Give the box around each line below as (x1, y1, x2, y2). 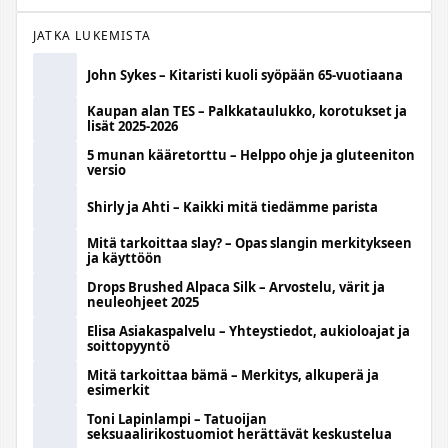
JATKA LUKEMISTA (33, 27, 151, 44)
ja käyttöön (87, 249, 162, 267)
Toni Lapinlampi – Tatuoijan (87, 410, 267, 428)
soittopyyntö (87, 337, 170, 355)
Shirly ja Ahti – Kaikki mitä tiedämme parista (87, 197, 378, 216)
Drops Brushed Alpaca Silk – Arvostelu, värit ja (87, 278, 385, 296)
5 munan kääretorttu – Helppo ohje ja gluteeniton (87, 146, 415, 164)
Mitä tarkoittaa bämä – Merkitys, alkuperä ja (87, 366, 379, 384)
